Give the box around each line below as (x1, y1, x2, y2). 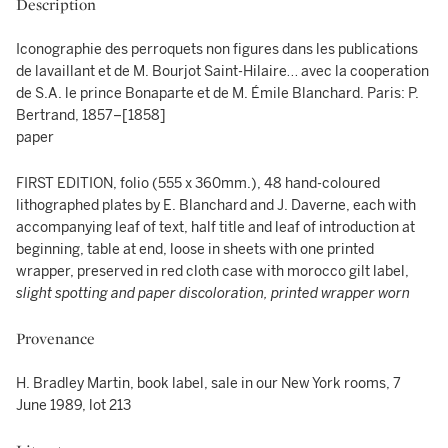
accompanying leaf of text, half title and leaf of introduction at (16, 219, 415, 236)
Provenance (16, 328, 95, 349)
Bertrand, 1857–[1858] (16, 107, 166, 124)
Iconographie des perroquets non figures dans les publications (16, 41, 418, 58)
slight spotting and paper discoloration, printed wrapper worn (16, 285, 410, 302)
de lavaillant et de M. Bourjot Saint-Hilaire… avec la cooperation (16, 63, 429, 80)
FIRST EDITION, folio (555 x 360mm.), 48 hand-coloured (16, 175, 380, 192)
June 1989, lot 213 (16, 397, 131, 414)
